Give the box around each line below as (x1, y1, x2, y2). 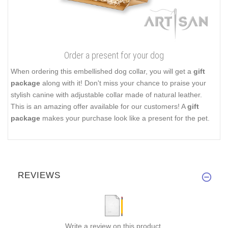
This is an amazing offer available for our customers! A (11, 102, 187, 110)
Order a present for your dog (64, 49, 164, 61)
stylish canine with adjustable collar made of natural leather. (11, 90, 202, 99)
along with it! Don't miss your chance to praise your (40, 78, 206, 87)
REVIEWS (18, 170, 61, 181)
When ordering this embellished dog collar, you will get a (11, 67, 193, 75)
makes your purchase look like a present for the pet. (40, 113, 210, 122)
